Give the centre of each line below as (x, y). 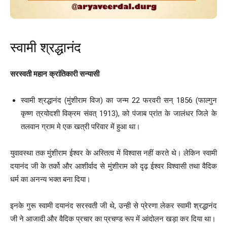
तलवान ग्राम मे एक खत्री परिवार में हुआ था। (81, 127)
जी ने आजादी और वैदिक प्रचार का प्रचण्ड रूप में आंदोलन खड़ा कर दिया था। (113, 219)
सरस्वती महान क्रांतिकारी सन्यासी (55, 74)
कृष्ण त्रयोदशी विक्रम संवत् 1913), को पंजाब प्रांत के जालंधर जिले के (119, 114)
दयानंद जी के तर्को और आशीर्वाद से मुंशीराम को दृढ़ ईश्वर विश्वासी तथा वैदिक (113, 166)
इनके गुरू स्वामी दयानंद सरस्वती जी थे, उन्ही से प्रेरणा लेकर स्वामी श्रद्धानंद (113, 206)
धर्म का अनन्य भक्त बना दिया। (50, 180)
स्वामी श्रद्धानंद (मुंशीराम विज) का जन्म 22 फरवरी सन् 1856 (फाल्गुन (119, 101)
